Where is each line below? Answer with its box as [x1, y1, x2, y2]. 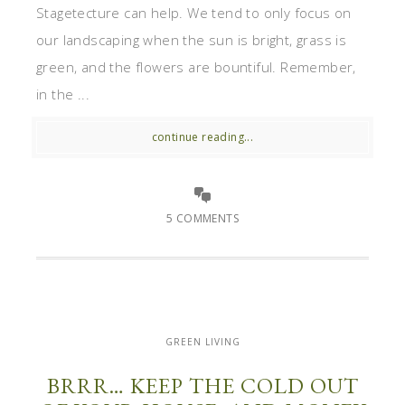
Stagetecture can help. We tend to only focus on [36, 4, 352, 23]
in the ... [36, 85, 90, 104]
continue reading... [151, 129, 254, 146]
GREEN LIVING [165, 335, 240, 349]
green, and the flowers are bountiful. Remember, [36, 58, 356, 77]
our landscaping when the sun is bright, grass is [36, 31, 347, 50]
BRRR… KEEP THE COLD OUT [46, 372, 359, 400]
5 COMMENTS [166, 211, 239, 227]
